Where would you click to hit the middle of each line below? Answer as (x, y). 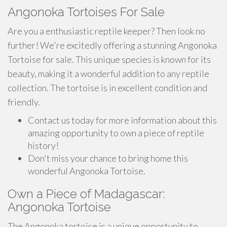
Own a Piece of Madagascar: (86, 194)
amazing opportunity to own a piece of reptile (116, 133)
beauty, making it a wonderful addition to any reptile (108, 73)
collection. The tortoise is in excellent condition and (107, 88)
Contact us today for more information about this (122, 120)
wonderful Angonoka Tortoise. (87, 171)
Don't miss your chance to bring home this (108, 158)
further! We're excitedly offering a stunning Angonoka (112, 45)
